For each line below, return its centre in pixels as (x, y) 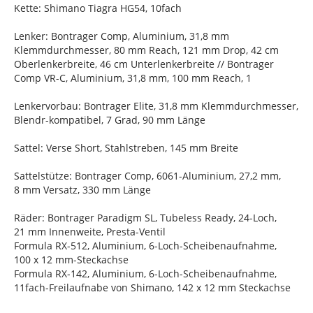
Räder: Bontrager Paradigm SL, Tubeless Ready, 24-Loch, (145, 218)
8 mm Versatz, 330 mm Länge (82, 190)
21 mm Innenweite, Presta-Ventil (90, 232)
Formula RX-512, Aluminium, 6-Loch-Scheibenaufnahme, (145, 246)
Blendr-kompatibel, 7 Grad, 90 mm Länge (110, 120)
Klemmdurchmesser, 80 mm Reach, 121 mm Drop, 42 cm (146, 50)
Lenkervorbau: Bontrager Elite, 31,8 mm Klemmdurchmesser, (156, 106)
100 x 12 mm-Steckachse (71, 260)
